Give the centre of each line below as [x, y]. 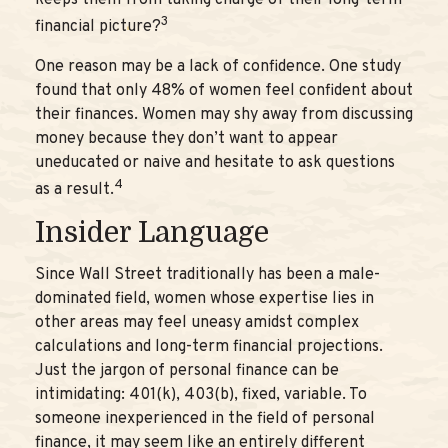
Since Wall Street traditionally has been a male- [207, 274]
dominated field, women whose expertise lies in [204, 298]
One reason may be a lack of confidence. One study [218, 66]
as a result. [74, 189]
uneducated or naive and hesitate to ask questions [215, 162]
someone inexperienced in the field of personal [205, 418]
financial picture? [98, 27]
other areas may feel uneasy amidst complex [197, 322]
